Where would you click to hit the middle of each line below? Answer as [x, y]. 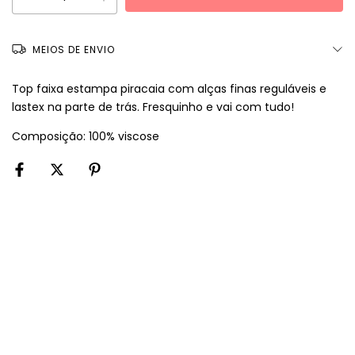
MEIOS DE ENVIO [73, 50]
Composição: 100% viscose [86, 136]
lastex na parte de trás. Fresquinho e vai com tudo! [153, 107]
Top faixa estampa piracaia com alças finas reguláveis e [169, 89]
